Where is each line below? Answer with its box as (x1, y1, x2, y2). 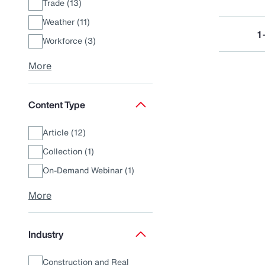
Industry (28, 227, 63, 241)
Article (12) (43, 126, 86, 138)
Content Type (28, 98, 85, 112)
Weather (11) (43, 15, 90, 28)
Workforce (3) (43, 34, 96, 47)
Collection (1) (43, 145, 94, 157)
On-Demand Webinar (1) (43, 164, 134, 176)
